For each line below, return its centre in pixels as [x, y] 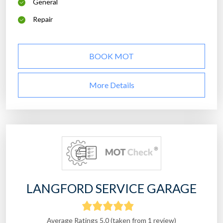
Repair [43, 19]
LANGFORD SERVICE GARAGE [111, 188]
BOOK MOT [111, 56]
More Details [111, 85]
